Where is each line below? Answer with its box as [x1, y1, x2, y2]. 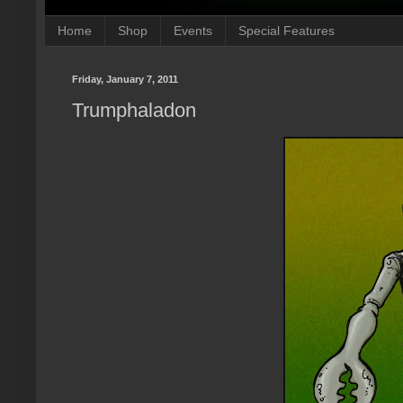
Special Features [238, 23, 335, 39]
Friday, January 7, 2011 [72, 73, 178, 85]
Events [174, 23, 212, 39]
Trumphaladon [72, 99, 196, 122]
